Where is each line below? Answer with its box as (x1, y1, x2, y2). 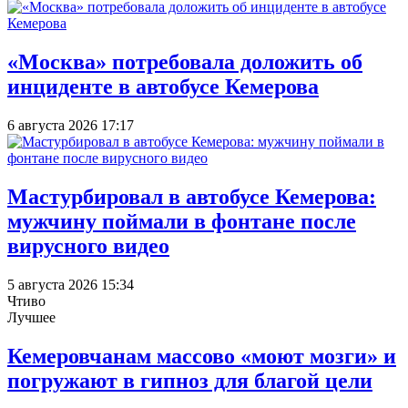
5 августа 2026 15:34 (7, 277, 134, 293)
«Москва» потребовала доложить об (7, 50, 362, 75)
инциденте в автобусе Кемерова (7, 75, 319, 99)
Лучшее (7, 310, 56, 326)
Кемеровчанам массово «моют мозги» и (7, 343, 396, 368)
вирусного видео (7, 234, 169, 259)
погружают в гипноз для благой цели (7, 368, 372, 393)
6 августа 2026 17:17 (7, 117, 134, 134)
